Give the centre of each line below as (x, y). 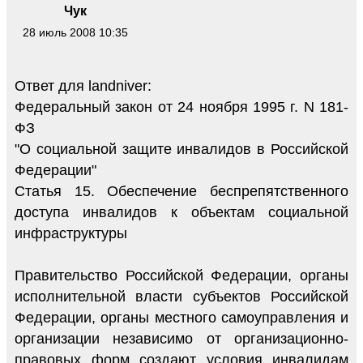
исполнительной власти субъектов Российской (181, 296)
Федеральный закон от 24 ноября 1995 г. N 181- (181, 107)
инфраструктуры (71, 233)
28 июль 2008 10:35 (75, 32)
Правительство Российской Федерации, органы (181, 275)
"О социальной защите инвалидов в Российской (181, 149)
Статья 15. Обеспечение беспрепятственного (181, 191)
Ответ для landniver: (83, 85)
